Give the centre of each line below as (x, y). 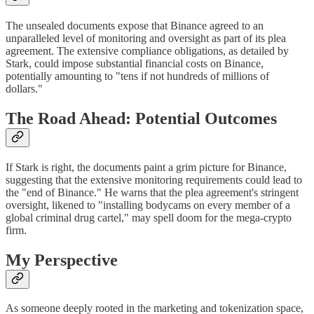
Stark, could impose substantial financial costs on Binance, (135, 63)
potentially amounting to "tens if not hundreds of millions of (137, 76)
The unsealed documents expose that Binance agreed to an (135, 25)
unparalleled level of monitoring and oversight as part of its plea (146, 38)
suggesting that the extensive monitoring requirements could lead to (154, 179)
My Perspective (62, 260)
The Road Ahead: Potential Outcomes (141, 118)
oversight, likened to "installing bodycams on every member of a (148, 205)
